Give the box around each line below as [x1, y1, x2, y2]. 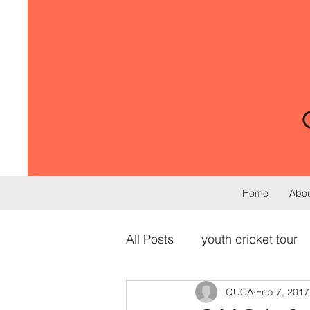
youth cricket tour [201, 230, 298, 247]
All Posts [126, 230, 174, 247]
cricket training [154, 286, 236, 302]
